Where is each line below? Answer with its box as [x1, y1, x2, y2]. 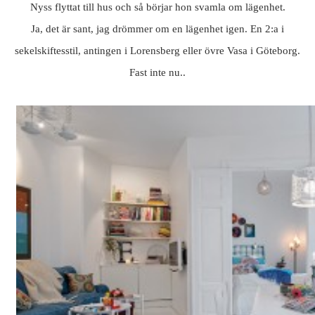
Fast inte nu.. [129, 67, 186, 79]
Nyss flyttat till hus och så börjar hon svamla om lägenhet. [30, 1, 285, 13]
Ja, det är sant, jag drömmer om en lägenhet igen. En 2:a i [31, 23, 284, 35]
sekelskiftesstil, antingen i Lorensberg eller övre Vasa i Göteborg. [15, 45, 300, 57]
